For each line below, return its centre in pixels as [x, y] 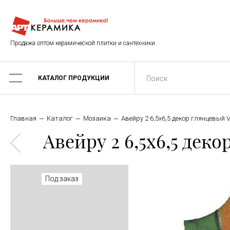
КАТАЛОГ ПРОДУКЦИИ [74, 78]
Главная [23, 118]
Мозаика [97, 118]
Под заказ [62, 179]
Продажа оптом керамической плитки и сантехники [83, 43]
